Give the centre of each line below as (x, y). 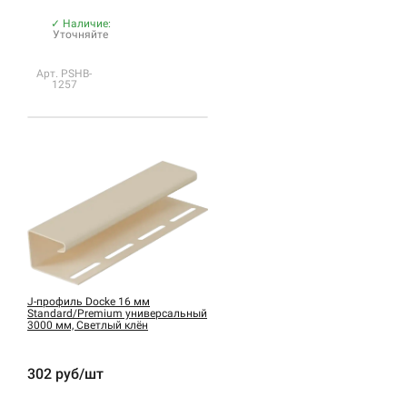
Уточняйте (81, 35)
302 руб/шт (65, 374)
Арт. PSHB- (65, 74)
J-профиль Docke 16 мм (89, 302)
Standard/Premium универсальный (117, 314)
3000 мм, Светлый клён (88, 326)
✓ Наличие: (80, 24)
